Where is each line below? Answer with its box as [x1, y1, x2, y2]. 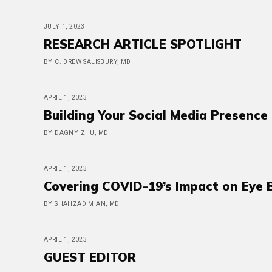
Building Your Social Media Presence [44, 107, 268, 123]
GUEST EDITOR [44, 250, 136, 265]
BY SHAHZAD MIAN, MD [44, 200, 120, 208]
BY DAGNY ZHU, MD [44, 129, 109, 137]
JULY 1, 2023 [44, 22, 85, 30]
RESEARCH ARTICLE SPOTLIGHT [44, 36, 242, 52]
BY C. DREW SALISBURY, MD [44, 58, 131, 66]
